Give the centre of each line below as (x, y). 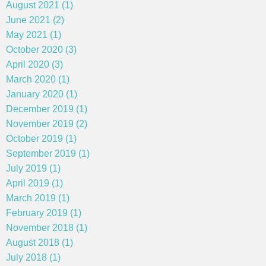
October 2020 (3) (41, 49)
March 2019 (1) (38, 198)
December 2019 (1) (47, 109)
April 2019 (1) (34, 183)
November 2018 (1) (47, 227)
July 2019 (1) (33, 168)
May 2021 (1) (34, 34)
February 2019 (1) (44, 213)
